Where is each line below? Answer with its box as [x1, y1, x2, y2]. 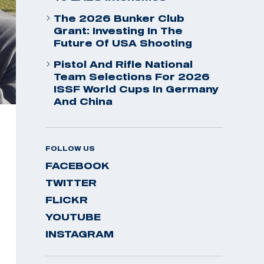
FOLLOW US [45, 145, 95, 152]
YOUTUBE [45, 212, 101, 222]
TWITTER [45, 177, 97, 188]
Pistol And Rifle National [54, 59, 193, 70]
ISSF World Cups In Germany [54, 84, 219, 94]
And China [54, 96, 113, 107]
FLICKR [45, 194, 88, 205]
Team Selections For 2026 [54, 71, 210, 82]
